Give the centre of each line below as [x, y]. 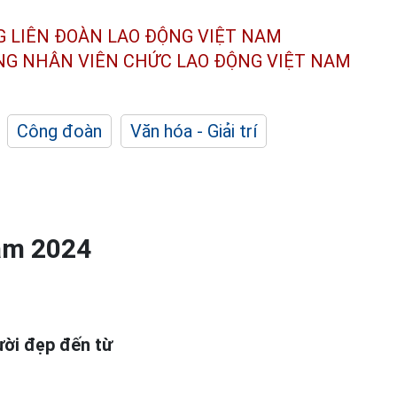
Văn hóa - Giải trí [194, 131]
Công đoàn [59, 131]
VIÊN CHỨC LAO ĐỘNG [170, 61]
